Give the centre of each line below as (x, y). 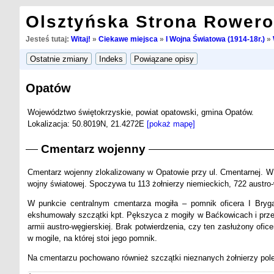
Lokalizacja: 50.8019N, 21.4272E (87, 124)
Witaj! (80, 39)
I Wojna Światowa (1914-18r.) (215, 39)
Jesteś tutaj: (48, 39)
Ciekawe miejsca (128, 39)
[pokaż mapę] (171, 124)
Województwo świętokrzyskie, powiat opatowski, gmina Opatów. (140, 112)
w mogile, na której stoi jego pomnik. (92, 239)
